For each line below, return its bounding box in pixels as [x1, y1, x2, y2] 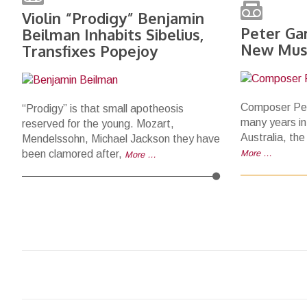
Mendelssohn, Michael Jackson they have [22, 133, 220, 145]
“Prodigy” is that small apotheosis [22, 103, 184, 114]
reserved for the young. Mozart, [22, 118, 174, 130]
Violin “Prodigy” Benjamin [22, 8, 204, 27]
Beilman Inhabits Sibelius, [22, 25, 204, 44]
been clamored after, [22, 148, 125, 160]
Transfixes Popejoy [22, 41, 158, 60]
